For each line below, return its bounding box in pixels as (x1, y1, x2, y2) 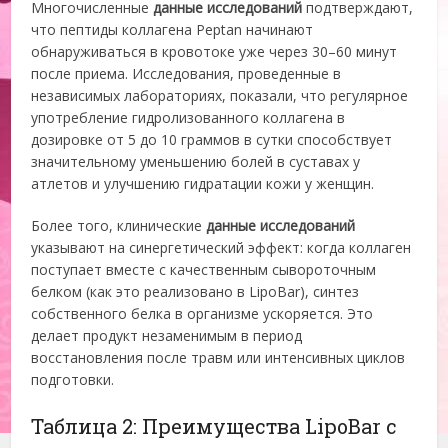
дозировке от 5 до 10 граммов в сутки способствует (31, 130, 393, 150)
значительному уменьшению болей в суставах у (31, 152, 361, 172)
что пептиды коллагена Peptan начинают (31, 20, 314, 40)
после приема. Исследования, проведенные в (31, 64, 342, 84)
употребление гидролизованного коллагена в (31, 108, 346, 128)
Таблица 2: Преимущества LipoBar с (31, 413, 398, 440)
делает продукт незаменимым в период (31, 326, 303, 346)
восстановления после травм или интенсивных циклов (31, 348, 406, 368)
